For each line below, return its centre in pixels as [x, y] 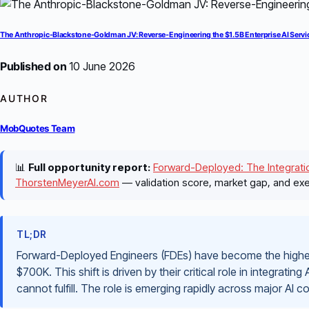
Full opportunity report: [89, 168]
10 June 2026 [101, 67]
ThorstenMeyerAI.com [67, 183]
